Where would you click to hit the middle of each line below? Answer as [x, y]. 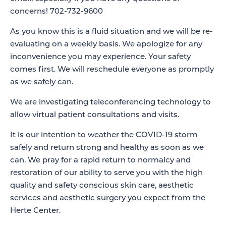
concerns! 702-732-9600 [56, 12]
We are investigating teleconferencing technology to [110, 103]
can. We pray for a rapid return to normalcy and [100, 161]
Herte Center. [35, 211]
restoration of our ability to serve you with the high [106, 173]
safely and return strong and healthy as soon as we [107, 148]
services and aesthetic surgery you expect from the [108, 199]
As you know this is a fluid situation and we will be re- [111, 32]
